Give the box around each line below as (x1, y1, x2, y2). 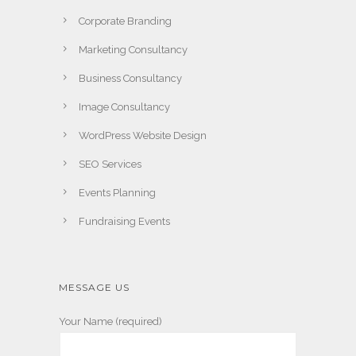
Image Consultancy (79, 101, 170, 114)
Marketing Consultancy (79, 44, 188, 56)
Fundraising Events (79, 215, 170, 228)
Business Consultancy (79, 72, 182, 85)
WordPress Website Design (79, 130, 207, 142)
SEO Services (79, 158, 141, 171)
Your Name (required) (59, 315, 162, 328)
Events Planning (79, 187, 156, 199)
